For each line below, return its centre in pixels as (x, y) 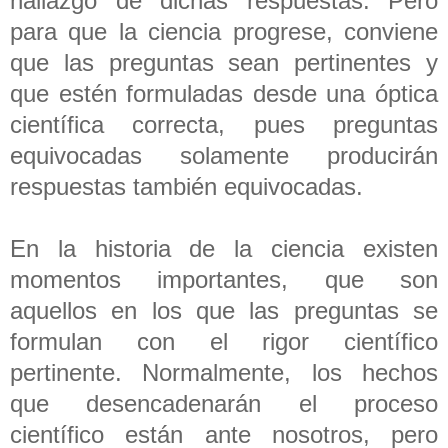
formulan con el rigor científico (224, 341)
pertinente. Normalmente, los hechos (224, 372)
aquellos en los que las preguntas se (224, 310)
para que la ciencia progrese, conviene (224, 31)
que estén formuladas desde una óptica (224, 93)
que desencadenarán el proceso (224, 403)
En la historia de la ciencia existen (224, 248)
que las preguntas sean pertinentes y (224, 62)
